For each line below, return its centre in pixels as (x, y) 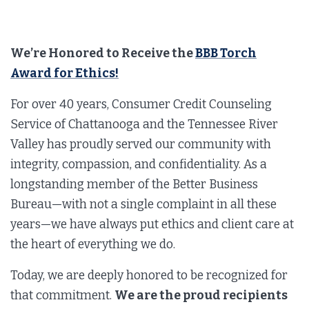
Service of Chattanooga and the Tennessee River (144, 124)
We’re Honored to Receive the (103, 53)
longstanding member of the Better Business (134, 184)
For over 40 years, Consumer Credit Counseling (141, 104)
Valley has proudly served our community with (141, 144)
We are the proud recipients (201, 295)
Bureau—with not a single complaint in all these (143, 204)
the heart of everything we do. (93, 244)
